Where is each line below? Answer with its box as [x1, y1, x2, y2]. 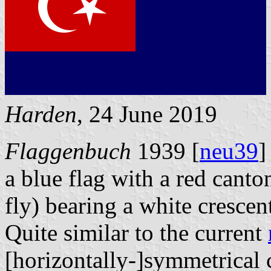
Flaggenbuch [5, 137, 131, 164]
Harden [5, 100, 77, 127]
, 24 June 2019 [77, 100, 217, 127]
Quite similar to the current [5, 219, 268, 246]
